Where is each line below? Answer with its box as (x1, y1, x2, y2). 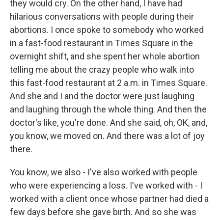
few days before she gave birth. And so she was (10, 207, 196, 217)
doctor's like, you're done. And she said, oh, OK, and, (10, 117, 207, 128)
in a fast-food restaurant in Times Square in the (10, 38, 193, 48)
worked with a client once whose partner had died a (10, 193, 209, 204)
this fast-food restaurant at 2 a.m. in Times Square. (10, 78, 207, 88)
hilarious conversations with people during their (10, 11, 194, 22)
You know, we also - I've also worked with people (10, 167, 197, 177)
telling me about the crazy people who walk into (10, 64, 194, 75)
